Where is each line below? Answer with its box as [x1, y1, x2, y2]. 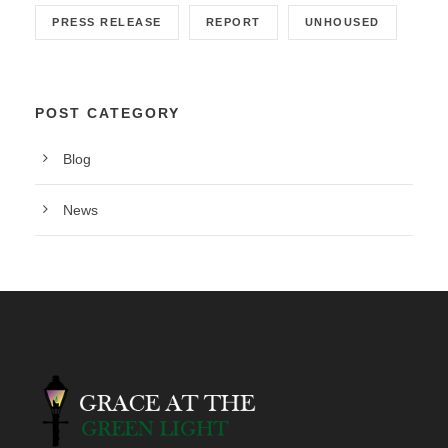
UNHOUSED [304, 15, 380, 28]
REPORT [205, 15, 261, 28]
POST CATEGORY [35, 104, 180, 121]
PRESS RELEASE [52, 15, 162, 28]
